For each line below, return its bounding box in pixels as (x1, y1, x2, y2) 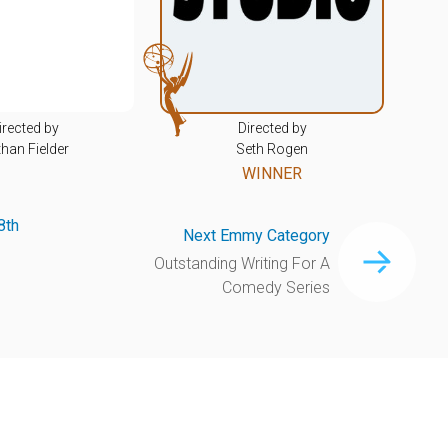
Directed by (237, 119, 307, 136)
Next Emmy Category (183, 225, 331, 245)
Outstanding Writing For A (154, 253, 331, 273)
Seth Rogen (236, 140, 308, 157)
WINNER (242, 163, 302, 183)
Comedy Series (222, 277, 331, 297)
